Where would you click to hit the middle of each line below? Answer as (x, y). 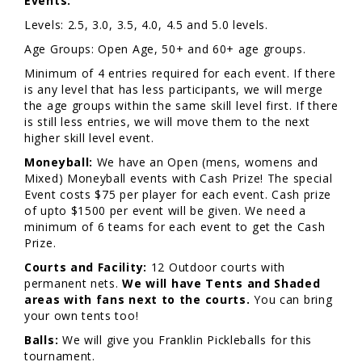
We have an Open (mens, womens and (207, 162)
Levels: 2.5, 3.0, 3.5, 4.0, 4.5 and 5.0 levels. (146, 24)
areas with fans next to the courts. (139, 299)
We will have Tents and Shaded (221, 283)
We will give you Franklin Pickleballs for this (185, 339)
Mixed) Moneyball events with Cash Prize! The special (179, 178)
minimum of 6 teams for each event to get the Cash (175, 226)
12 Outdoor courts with (217, 267)
